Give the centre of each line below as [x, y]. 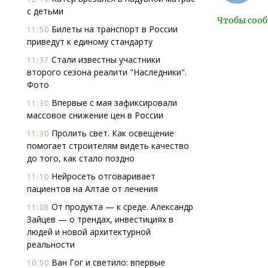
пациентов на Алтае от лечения [92, 189]
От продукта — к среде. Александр [121, 207]
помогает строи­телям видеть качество [108, 146]
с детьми [45, 11]
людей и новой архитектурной [89, 232]
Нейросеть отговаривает [102, 176]
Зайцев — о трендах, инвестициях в [100, 219]
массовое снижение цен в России [95, 115]
